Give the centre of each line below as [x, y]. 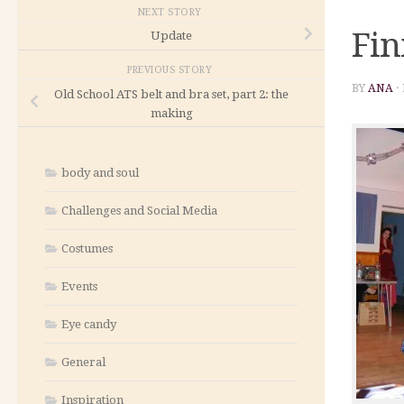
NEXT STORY [171, 13]
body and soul [100, 172]
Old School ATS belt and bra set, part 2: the [171, 94]
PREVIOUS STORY [171, 70]
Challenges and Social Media [139, 210]
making [171, 113]
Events [79, 286]
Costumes [87, 248]
